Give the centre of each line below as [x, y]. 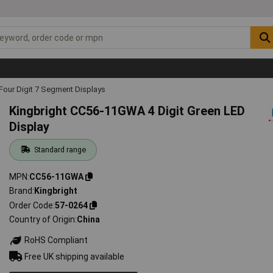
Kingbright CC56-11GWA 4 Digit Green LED [127, 111]
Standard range [60, 149]
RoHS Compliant [55, 240]
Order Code [31, 205]
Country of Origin [42, 220]
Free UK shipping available [74, 256]
